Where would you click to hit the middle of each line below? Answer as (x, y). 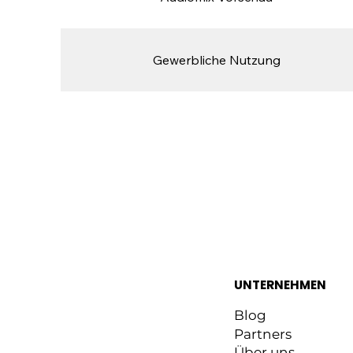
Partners (263, 334)
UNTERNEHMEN (280, 284)
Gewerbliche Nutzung (216, 60)
